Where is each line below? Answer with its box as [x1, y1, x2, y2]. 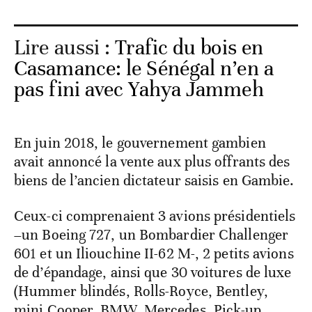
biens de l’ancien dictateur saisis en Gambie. [14, 171, 295, 190]
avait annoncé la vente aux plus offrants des [14, 153, 290, 171]
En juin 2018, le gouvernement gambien [14, 134, 266, 153]
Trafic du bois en [115, 35, 264, 61]
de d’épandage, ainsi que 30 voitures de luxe [14, 263, 292, 282]
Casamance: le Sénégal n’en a [14, 56, 274, 82]
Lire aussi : [14, 35, 116, 61]
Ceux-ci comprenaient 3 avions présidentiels [14, 207, 296, 226]
